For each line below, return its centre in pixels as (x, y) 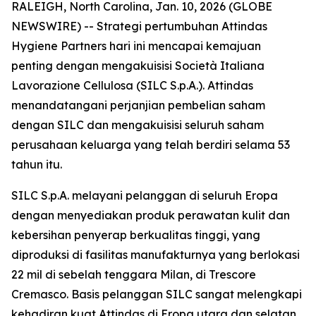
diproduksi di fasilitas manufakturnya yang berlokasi (156, 255)
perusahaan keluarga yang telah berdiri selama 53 (151, 145)
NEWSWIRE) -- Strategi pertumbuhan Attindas (139, 26)
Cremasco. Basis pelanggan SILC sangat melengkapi (157, 294)
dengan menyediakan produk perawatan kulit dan (151, 215)
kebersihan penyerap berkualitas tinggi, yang (136, 235)
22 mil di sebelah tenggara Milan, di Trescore (134, 274)
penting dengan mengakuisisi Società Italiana (138, 66)
